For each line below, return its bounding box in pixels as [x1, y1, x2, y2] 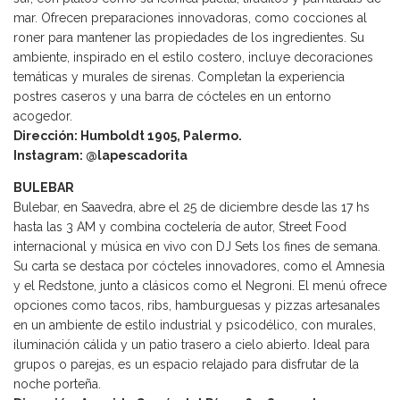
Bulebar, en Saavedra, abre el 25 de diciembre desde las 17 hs [13, 200, 370, 215]
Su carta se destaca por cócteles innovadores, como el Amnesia [13, 259, 385, 274]
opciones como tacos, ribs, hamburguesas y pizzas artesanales [13, 298, 380, 313]
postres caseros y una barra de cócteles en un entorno [13, 89, 331, 104]
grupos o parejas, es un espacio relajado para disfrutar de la [13, 357, 359, 372]
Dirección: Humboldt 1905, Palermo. [13, 129, 242, 144]
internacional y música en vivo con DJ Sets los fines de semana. [13, 239, 380, 254]
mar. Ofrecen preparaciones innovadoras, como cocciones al [13, 11, 367, 26]
